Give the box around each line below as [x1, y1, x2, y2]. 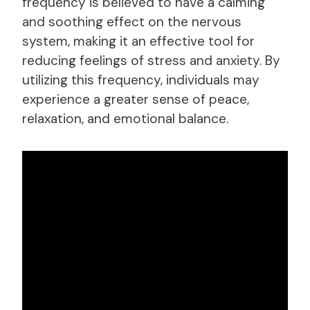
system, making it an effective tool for [22, 32, 255, 50]
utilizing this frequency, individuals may [22, 71, 259, 89]
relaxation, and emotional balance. [22, 109, 228, 127]
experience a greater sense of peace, [22, 90, 249, 108]
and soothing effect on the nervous [22, 12, 241, 30]
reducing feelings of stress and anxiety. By [22, 51, 280, 69]
